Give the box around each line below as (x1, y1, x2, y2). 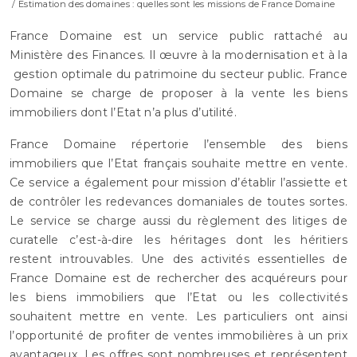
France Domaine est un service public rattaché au (10, 28, 347, 43)
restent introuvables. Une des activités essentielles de (10, 251, 347, 266)
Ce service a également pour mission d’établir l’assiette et (10, 175, 347, 190)
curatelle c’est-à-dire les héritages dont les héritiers (10, 232, 347, 247)
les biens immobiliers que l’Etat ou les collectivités (10, 289, 347, 304)
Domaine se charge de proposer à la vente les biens (10, 85, 347, 100)
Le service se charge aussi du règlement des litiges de (10, 213, 347, 228)
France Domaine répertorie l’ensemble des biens (10, 136, 347, 151)
